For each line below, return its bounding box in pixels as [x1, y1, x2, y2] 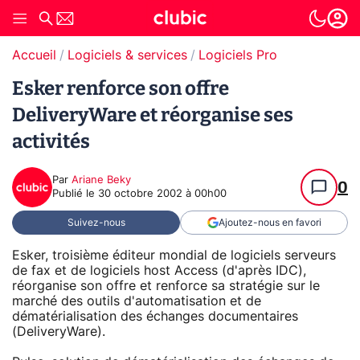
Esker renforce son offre [12, 77, 229, 100]
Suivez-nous [67, 218, 125, 227]
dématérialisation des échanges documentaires [12, 309, 298, 323]
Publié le [52, 189, 98, 199]
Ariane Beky [72, 175, 131, 186]
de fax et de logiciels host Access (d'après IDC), [12, 264, 306, 277]
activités [12, 130, 90, 153]
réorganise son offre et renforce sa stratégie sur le [12, 279, 320, 292]
